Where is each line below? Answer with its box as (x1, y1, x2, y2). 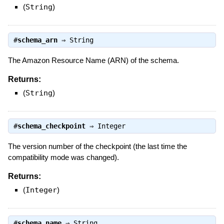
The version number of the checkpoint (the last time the (7, 142, 187, 151)
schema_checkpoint (17, 122, 85, 130)
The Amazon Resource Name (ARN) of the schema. (7, 56, 179, 65)
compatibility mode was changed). (7, 153, 119, 162)
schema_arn (17, 36, 57, 44)
